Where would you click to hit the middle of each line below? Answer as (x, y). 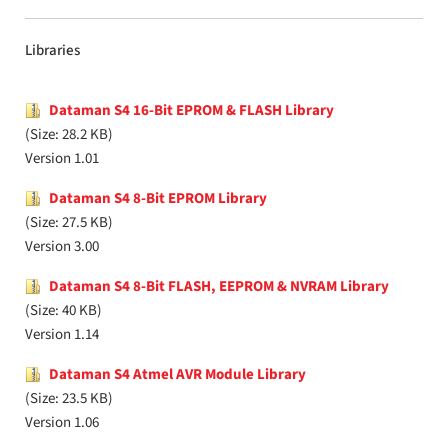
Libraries (52, 50)
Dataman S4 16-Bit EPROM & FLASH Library (191, 110)
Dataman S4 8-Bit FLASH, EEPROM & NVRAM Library (219, 286)
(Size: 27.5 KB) (69, 222)
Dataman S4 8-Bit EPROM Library (158, 198)
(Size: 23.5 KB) (69, 398)
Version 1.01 (62, 158)
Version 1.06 (62, 422)
